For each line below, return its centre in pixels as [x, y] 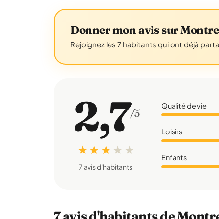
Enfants [174, 157]
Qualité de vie [184, 105]
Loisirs [172, 131]
